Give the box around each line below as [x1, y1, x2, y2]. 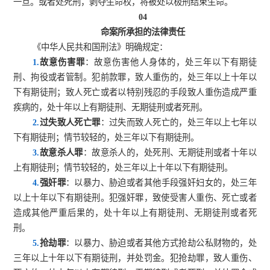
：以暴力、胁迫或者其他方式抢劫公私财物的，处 [66, 238, 257, 248]
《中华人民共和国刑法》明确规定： [33, 42, 168, 52]
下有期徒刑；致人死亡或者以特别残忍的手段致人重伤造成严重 [13, 87, 257, 98]
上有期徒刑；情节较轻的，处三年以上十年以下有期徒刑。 [13, 163, 233, 173]
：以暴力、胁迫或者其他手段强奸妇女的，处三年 [66, 178, 257, 188]
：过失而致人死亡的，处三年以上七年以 [100, 118, 257, 128]
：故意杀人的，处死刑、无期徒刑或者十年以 [83, 148, 257, 158]
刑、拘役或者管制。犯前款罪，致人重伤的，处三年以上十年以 [13, 72, 257, 83]
